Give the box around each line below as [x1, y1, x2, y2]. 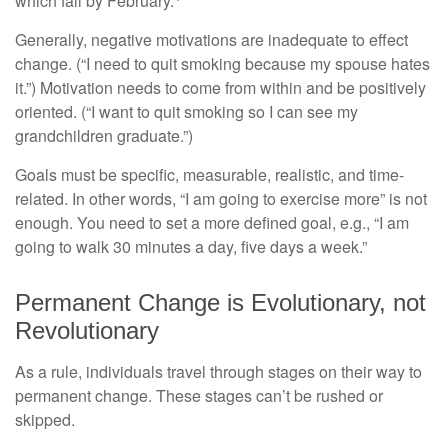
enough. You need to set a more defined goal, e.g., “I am [15, 211, 409, 235]
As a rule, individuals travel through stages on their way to [15, 360, 422, 384]
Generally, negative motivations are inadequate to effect [15, 28, 408, 52]
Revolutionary [15, 317, 159, 345]
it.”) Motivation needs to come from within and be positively [15, 76, 426, 100]
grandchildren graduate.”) [15, 124, 193, 148]
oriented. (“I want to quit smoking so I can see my [15, 100, 358, 124]
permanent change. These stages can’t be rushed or [15, 384, 383, 408]
